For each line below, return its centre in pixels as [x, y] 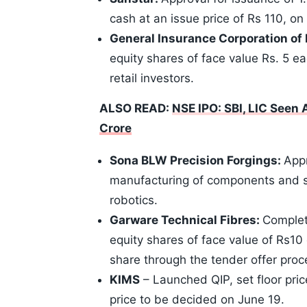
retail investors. [152, 78]
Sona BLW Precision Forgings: [197, 161]
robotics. [134, 200]
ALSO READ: [136, 109]
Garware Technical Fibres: [186, 220]
